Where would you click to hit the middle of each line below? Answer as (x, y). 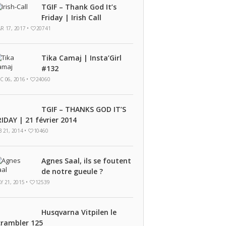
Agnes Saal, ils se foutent (86, 161)
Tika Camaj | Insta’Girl (81, 58)
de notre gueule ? (72, 171)
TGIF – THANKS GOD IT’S (83, 109)
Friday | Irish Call (71, 17)
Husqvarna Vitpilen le (79, 212)
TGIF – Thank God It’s (79, 7)
